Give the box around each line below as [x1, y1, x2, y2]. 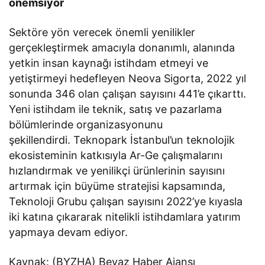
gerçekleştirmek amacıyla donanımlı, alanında [9, 41, 235, 54]
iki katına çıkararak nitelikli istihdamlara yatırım [9, 210, 241, 223]
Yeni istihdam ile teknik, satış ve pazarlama [9, 102, 222, 115]
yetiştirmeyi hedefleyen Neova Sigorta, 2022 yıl [9, 72, 247, 85]
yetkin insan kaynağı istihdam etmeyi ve [9, 56, 209, 69]
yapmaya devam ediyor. [9, 225, 128, 238]
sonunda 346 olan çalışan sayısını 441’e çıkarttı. [9, 87, 247, 100]
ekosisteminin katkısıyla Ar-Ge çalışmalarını [9, 148, 223, 161]
